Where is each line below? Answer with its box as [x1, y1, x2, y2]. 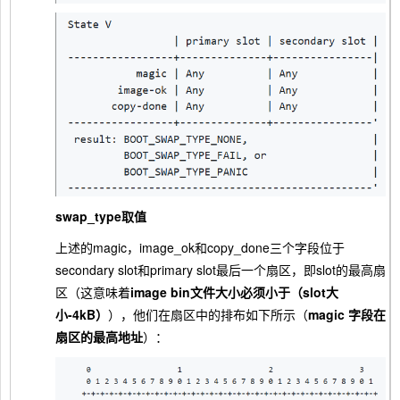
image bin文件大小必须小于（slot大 [130, 283, 338, 302]
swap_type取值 [55, 207, 146, 226]
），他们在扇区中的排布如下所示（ [108, 305, 308, 324]
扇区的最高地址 [55, 328, 143, 346]
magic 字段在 [308, 305, 386, 324]
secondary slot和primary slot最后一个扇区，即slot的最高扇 [55, 261, 386, 279]
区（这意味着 [55, 283, 130, 302]
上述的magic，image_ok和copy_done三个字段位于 [55, 238, 345, 257]
